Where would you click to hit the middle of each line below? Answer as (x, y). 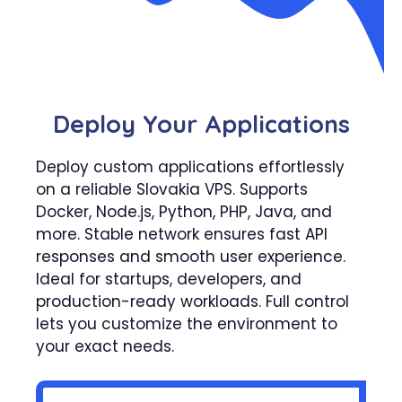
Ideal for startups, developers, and (169, 279)
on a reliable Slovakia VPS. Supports (172, 189)
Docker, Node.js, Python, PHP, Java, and (184, 211)
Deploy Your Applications (201, 123)
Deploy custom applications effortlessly (190, 166)
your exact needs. (105, 346)
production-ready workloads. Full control (192, 301)
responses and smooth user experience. (191, 256)
